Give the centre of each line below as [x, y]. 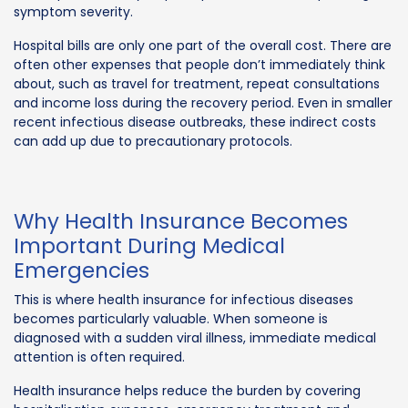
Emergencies [82, 270]
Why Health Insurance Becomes [181, 221]
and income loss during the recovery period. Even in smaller [203, 102]
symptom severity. [73, 11]
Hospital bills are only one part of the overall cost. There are [203, 45]
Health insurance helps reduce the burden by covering [187, 390]
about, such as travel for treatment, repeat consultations [197, 83]
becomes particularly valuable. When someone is [171, 318]
